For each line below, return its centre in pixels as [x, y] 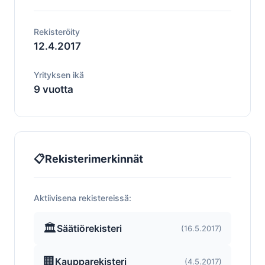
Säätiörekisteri [89, 228]
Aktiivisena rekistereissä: [83, 198]
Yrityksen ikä [59, 75]
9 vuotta [54, 89]
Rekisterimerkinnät [94, 159]
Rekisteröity [57, 32]
